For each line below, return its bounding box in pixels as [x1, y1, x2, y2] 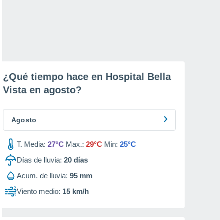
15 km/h [62, 187, 89, 195]
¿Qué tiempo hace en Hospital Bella [3, 71, 171, 82]
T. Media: [17, 140, 46, 148]
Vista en [3, 84, 44, 95]
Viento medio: [17, 187, 60, 195]
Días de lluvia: [17, 156, 62, 164]
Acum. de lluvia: [17, 171, 68, 180]
